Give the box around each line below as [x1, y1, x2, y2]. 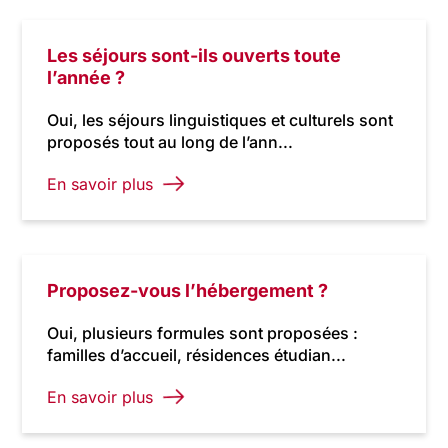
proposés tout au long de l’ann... [47, 132, 294, 152]
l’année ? [47, 67, 126, 88]
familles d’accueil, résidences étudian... [47, 345, 347, 365]
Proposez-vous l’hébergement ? [47, 280, 329, 301]
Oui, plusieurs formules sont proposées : [47, 323, 359, 343]
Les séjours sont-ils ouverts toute [47, 45, 342, 66]
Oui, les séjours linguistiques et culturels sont [47, 110, 394, 130]
